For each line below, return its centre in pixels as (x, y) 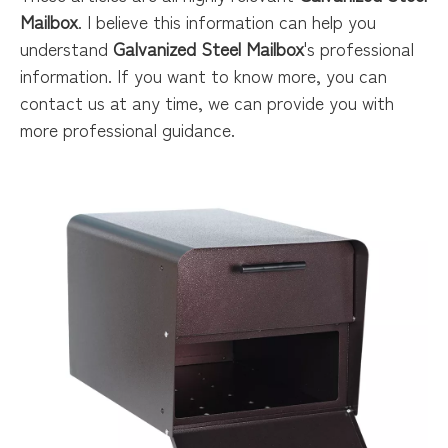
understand (66, 48)
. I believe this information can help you (227, 21)
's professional (359, 48)
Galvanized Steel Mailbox (208, 48)
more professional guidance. (127, 129)
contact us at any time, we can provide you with (207, 102)
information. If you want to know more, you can (203, 75)
